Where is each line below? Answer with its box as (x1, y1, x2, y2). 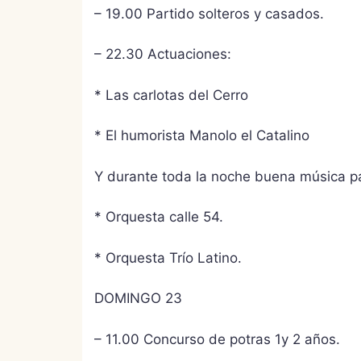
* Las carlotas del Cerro (94, 86, 248, 103)
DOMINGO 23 (94, 290, 182, 306)
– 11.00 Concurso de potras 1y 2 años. (94, 330, 340, 347)
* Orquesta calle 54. (94, 209, 223, 225)
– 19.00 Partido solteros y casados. (94, 5, 324, 22)
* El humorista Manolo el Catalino (94, 127, 309, 143)
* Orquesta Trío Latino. (94, 249, 242, 266)
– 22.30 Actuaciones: (94, 46, 231, 62)
